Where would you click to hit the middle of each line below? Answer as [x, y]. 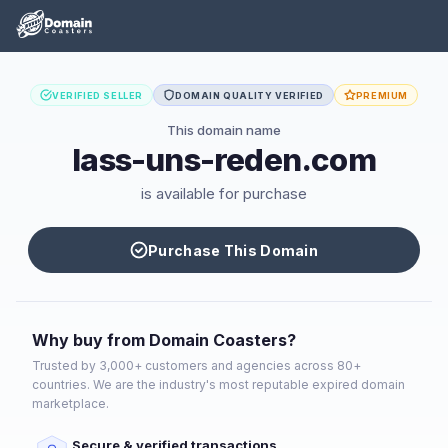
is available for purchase [224, 193]
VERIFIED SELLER [97, 95]
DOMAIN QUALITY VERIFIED [249, 95]
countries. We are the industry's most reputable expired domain [218, 384]
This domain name [224, 130]
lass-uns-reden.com [224, 160]
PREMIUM [381, 95]
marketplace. [70, 403]
